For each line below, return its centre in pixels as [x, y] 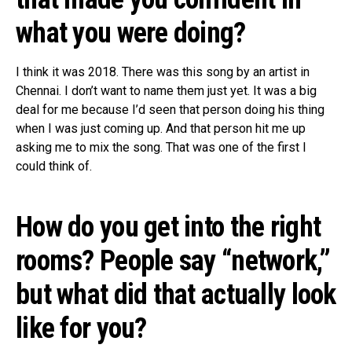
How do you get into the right [169, 227]
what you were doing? [131, 33]
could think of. [54, 167]
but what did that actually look [176, 295]
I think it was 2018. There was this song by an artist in [163, 72]
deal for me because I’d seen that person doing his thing [170, 110]
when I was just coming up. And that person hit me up [161, 129]
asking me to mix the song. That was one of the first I [161, 148]
